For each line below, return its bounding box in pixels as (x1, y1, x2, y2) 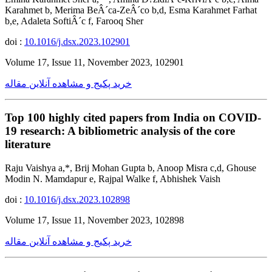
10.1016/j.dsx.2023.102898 (24, 194, 130, 205)
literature (5, 138, 50, 151)
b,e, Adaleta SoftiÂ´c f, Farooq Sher (5, 15, 143, 26)
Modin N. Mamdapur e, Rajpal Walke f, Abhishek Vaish (5, 174, 220, 185)
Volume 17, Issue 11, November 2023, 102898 (5, 215, 184, 226)
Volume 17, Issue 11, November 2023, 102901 (5, 56, 184, 67)
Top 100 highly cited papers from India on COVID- (5, 111, 261, 124)
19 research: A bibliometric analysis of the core (5, 124, 235, 138)
